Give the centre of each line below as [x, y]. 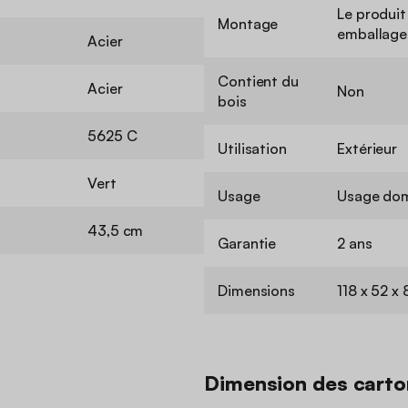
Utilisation [252, 149]
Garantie [247, 244]
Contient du [258, 82]
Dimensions [256, 291]
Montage [248, 24]
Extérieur [367, 149]
